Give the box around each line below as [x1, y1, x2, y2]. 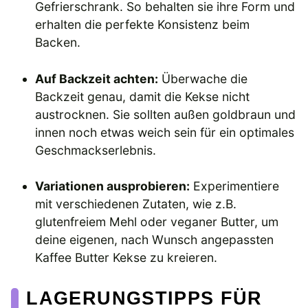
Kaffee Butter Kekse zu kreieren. [35, 250, 218, 265]
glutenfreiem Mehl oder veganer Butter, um [35, 214, 279, 230]
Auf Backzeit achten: [35, 71, 159, 86]
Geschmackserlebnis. [35, 142, 157, 157]
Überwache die [158, 71, 248, 86]
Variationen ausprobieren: [35, 179, 190, 194]
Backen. [35, 35, 81, 50]
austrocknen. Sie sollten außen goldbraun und [35, 107, 296, 122]
